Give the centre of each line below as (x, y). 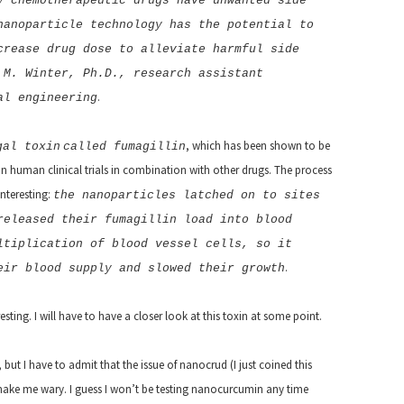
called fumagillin (124, 147)
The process (303, 170)
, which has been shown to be (258, 146)
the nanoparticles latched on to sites (187, 195)
